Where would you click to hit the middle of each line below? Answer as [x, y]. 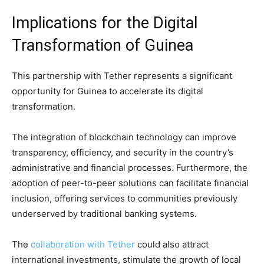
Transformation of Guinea [103, 45]
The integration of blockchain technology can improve [124, 137]
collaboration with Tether [83, 244]
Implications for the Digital [105, 23]
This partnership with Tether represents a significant [122, 76]
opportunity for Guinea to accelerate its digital [108, 91]
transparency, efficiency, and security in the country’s [123, 152]
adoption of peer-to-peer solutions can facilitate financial [130, 183]
